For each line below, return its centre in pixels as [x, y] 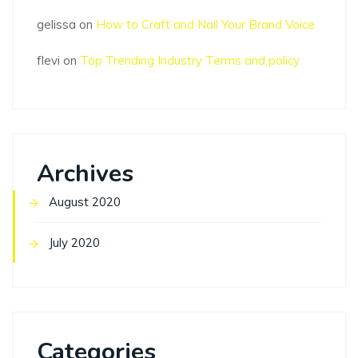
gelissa [56, 25]
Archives [85, 174]
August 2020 [85, 202]
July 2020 [74, 243]
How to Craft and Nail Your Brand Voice [205, 25]
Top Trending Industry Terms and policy [190, 61]
